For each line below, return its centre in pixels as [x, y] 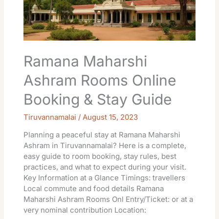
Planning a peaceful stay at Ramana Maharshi [102, 134]
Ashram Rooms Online [100, 80]
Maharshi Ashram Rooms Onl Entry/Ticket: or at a [109, 199]
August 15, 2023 [110, 117]
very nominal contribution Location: [85, 210]
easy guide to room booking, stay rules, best [100, 156]
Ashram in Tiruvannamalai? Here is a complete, [105, 145]
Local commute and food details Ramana [94, 188]
